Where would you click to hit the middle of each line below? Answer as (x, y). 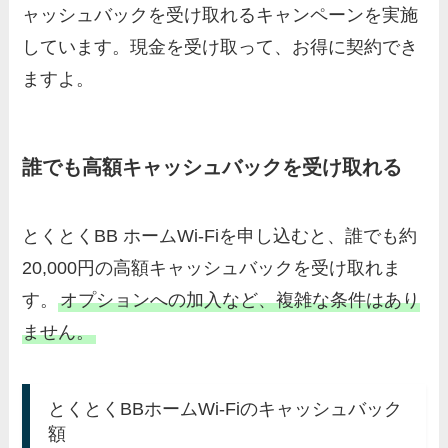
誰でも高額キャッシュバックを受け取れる (212, 166)
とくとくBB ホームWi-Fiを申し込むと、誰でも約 (220, 236)
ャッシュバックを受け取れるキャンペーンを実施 (220, 14)
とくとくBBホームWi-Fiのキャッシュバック (225, 409)
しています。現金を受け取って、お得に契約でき (220, 46)
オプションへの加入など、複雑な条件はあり (240, 300)
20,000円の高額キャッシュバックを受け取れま (212, 268)
